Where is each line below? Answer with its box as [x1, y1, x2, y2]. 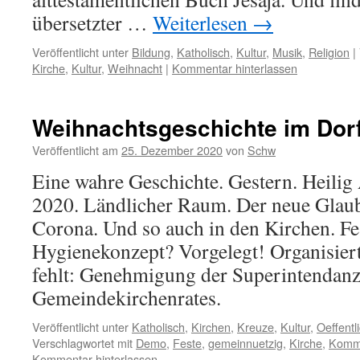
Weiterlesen [153, 9, 252, 36]
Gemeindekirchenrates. [32, 284, 221, 311]
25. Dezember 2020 [121, 141, 223, 158]
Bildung [132, 43, 170, 60]
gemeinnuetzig [208, 334, 283, 351]
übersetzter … [32, 9, 153, 36]
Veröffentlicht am [32, 141, 118, 158]
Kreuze [237, 318, 274, 335]
